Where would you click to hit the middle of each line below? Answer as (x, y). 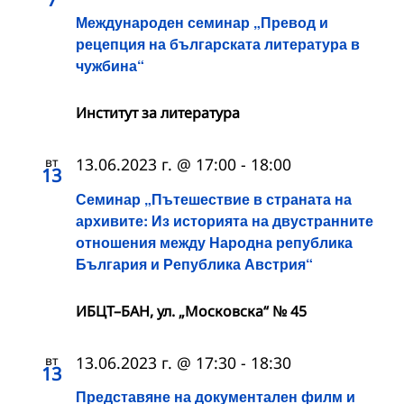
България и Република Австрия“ (194, 263)
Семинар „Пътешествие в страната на (214, 198)
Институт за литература (158, 113)
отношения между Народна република (214, 242)
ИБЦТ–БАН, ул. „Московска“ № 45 (191, 311)
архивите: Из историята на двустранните (225, 220)
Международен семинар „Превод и (202, 23)
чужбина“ (110, 66)
